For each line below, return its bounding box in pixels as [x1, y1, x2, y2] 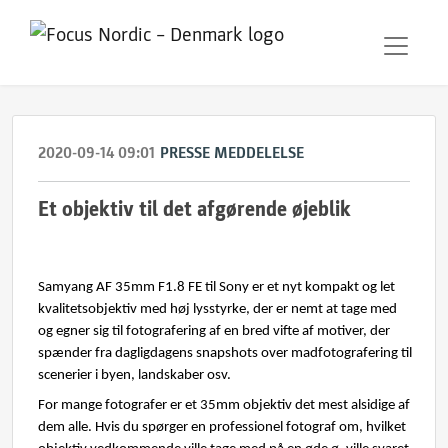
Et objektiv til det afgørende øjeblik [38, 197, 351, 222]
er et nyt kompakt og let [252, 280, 395, 295]
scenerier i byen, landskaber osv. [38, 368, 231, 383]
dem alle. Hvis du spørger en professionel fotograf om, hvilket [38, 420, 406, 435]
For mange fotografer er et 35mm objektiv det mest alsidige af [38, 398, 410, 413]
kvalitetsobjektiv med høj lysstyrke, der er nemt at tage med [38, 302, 397, 317]
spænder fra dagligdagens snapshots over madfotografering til [38, 346, 412, 361]
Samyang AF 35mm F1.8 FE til [38, 280, 219, 295]
